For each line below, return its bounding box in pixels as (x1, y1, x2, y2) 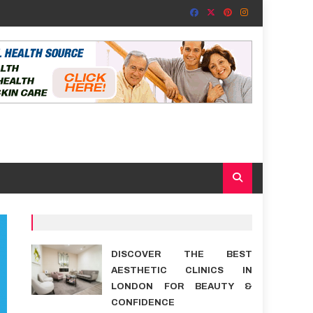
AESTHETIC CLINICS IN (110, 265, 252, 275)
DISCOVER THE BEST (110, 249, 252, 259)
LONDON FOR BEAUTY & (110, 282, 252, 291)
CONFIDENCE (110, 298, 175, 307)
